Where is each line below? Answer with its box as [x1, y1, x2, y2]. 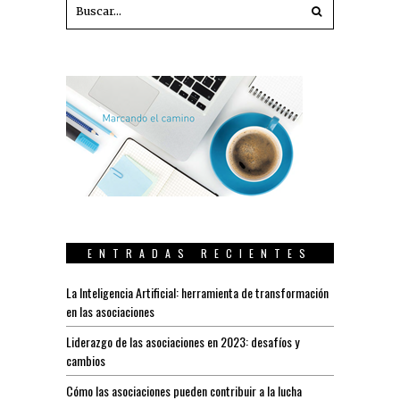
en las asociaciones [66, 301, 154, 321]
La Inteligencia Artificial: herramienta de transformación [66, 282, 329, 302]
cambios [66, 350, 105, 370]
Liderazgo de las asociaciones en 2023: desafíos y [66, 331, 299, 351]
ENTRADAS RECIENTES [87, 245, 312, 261]
